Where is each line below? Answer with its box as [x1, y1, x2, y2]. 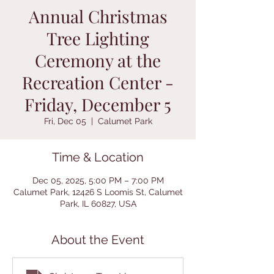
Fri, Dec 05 [43, 116, 86, 126]
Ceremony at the [35, 49, 161, 72]
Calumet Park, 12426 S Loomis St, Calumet [13, 187, 183, 197]
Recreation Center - [22, 71, 174, 94]
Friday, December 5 [24, 93, 171, 116]
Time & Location [52, 150, 144, 165]
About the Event [51, 232, 144, 247]
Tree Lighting [46, 27, 149, 50]
